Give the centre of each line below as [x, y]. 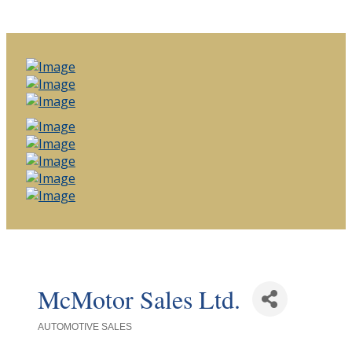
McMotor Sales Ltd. [139, 299]
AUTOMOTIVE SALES [84, 327]
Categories [56, 335]
